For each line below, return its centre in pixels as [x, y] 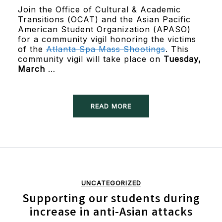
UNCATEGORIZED [111, 183]
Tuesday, [182, 59]
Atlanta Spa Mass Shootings [106, 49]
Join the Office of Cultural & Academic [99, 9]
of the [32, 49]
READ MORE [111, 106]
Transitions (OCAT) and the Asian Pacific [104, 19]
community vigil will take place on [90, 59]
